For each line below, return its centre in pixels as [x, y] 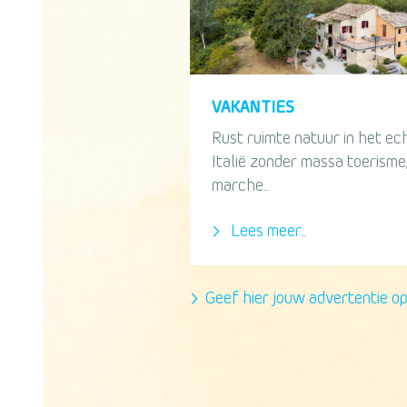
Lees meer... [267, 232]
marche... [240, 186]
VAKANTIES [253, 108]
